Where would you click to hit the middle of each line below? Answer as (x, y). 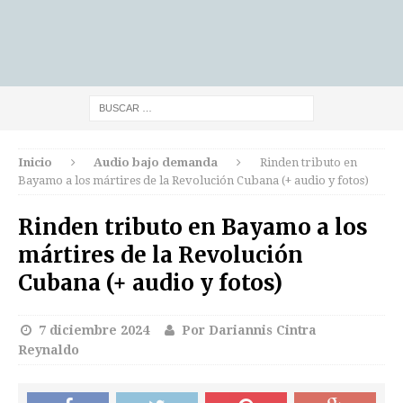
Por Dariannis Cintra (249, 330)
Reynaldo (49, 350)
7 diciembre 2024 (94, 330)
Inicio (35, 162)
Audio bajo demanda (156, 162)
